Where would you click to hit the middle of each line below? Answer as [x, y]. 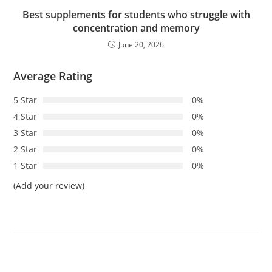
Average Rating [53, 76]
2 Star [25, 149]
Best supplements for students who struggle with [136, 15]
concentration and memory [136, 28]
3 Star [25, 133]
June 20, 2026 [141, 45]
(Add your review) [49, 186]
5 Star [25, 100]
